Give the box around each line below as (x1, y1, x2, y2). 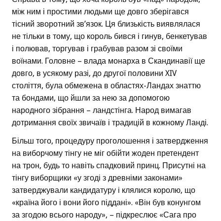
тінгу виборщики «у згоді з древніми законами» (12, 173, 183, 183)
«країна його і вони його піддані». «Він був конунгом (12, 198, 201, 208)
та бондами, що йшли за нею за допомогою (12, 93, 170, 103)
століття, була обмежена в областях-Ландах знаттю (12, 81, 201, 91)
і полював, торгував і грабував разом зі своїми (12, 44, 183, 54)
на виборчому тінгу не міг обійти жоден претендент (12, 148, 199, 158)
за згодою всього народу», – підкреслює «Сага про (12, 210, 196, 220)
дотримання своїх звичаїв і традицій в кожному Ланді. (12, 118, 208, 128)
